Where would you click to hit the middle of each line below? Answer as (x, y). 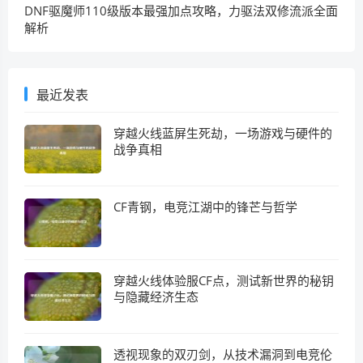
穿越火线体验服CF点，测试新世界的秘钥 (224, 280)
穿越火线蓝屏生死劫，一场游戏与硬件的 (223, 133)
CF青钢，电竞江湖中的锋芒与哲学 (205, 207)
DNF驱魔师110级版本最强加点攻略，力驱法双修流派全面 (181, 11)
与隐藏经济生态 (156, 297)
